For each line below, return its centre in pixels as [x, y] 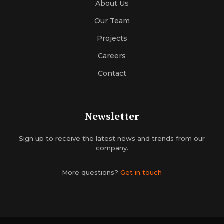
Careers [112, 56]
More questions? [91, 172]
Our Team [112, 21]
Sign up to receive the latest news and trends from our [112, 138]
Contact [112, 73]
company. [112, 148]
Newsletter [112, 116]
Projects [112, 38]
